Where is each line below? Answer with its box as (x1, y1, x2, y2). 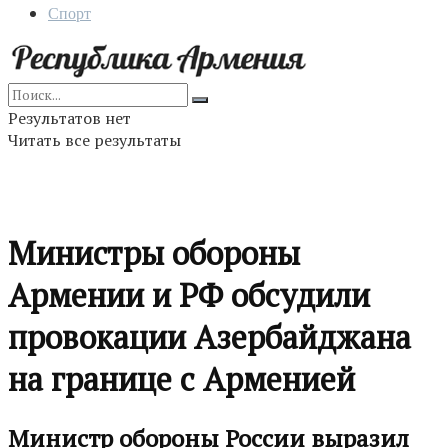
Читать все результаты (8, 129, 181, 151)
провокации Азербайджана (8, 316, 411, 359)
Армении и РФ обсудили (8, 274, 370, 317)
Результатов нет (8, 107, 131, 129)
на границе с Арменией (8, 358, 355, 401)
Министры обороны (8, 232, 300, 275)
